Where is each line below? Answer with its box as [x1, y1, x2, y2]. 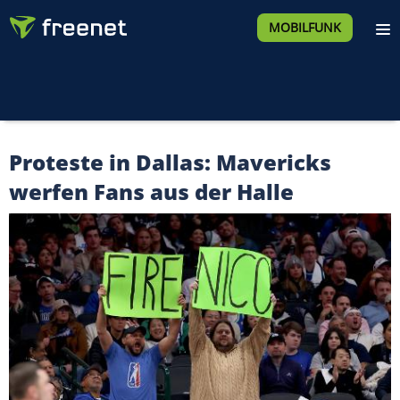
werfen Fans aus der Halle [9, 177, 294, 206]
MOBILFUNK [268, 19, 341, 36]
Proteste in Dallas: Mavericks [9, 147, 331, 177]
